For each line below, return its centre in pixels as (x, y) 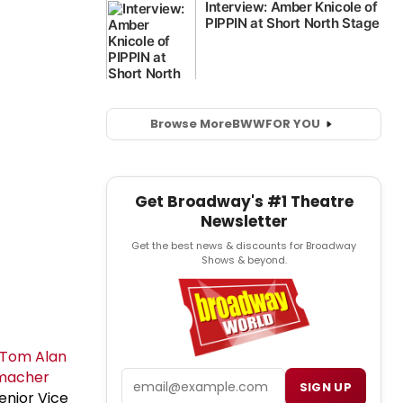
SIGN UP (325, 388)
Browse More (191, 124)
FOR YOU (292, 124)
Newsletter (244, 221)
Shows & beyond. (244, 260)
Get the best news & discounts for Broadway (244, 245)
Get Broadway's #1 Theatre (244, 201)
